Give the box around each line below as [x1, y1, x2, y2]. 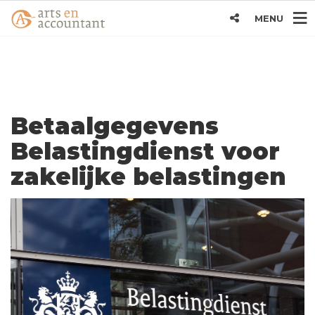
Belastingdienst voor [11, 137, 280, 165]
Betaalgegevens [11, 112, 219, 140]
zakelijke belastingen [11, 162, 286, 191]
